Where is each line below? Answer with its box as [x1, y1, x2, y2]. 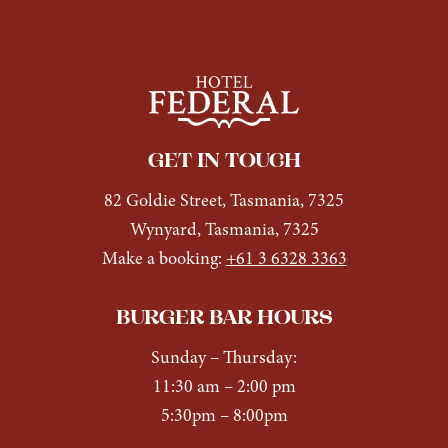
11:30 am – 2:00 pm [152, 378, 296, 397]
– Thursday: [206, 349, 297, 368]
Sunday [151, 349, 206, 368]
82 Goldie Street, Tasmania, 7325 [104, 192, 344, 211]
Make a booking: [101, 250, 226, 269]
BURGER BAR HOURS [115, 309, 333, 329]
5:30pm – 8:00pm [160, 407, 288, 426]
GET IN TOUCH [147, 152, 301, 172]
